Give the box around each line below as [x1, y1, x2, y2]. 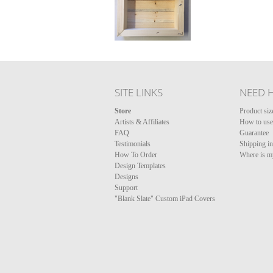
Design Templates [115, 161, 166, 170]
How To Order [115, 151, 157, 159]
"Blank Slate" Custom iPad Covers [115, 194, 215, 203]
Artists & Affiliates [115, 118, 169, 126]
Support [115, 183, 138, 192]
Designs [115, 172, 138, 181]
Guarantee [239, 129, 269, 137]
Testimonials [115, 140, 151, 148]
